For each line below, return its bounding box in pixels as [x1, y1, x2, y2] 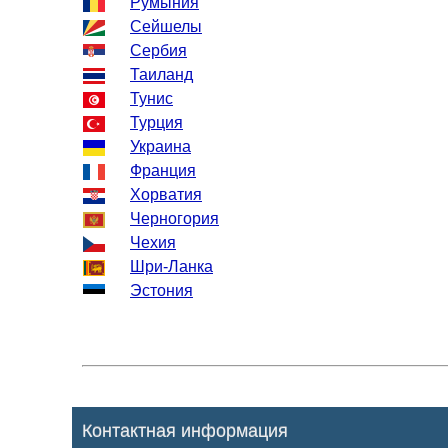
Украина [130, 137, 191, 155]
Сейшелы [130, 17, 202, 35]
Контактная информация [82, 420, 288, 441]
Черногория [130, 209, 219, 227]
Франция [130, 161, 196, 179]
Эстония [130, 281, 193, 299]
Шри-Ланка [130, 257, 213, 275]
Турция [130, 113, 183, 131]
